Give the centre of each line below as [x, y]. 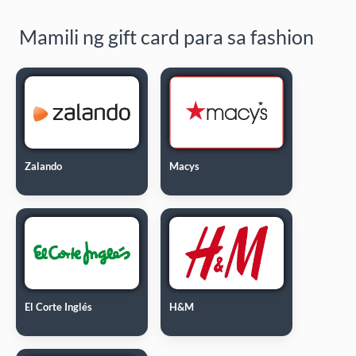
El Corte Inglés [59, 306]
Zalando [44, 166]
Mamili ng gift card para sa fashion [166, 36]
